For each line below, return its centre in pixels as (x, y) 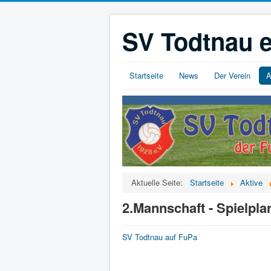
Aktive (251, 183)
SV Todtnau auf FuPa (160, 237)
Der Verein (232, 75)
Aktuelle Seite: (159, 183)
